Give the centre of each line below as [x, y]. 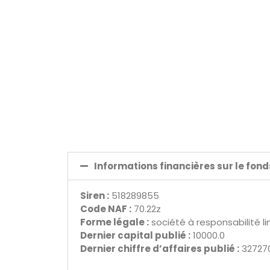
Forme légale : [115, 222]
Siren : [95, 195]
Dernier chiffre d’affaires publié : [160, 248]
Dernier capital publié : [135, 235]
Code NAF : [106, 209]
